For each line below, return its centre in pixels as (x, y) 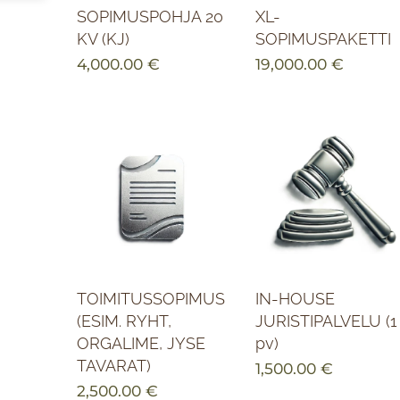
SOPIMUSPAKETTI (323, 39)
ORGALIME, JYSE (141, 344)
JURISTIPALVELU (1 (326, 321)
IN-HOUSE (295, 299)
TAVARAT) (113, 366)
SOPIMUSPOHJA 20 (150, 17)
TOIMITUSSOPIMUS (150, 299)
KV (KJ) (103, 39)
